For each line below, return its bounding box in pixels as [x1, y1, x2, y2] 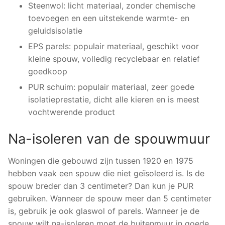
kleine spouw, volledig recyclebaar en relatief [28, 54, 200, 64]
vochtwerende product [28, 107, 115, 118]
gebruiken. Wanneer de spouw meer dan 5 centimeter [8, 193, 211, 204]
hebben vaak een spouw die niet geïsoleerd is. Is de [8, 168, 204, 179]
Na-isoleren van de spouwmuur [8, 131, 210, 148]
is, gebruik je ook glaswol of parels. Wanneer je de [8, 206, 199, 216]
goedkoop [28, 66, 67, 77]
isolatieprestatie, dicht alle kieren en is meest [28, 94, 199, 105]
